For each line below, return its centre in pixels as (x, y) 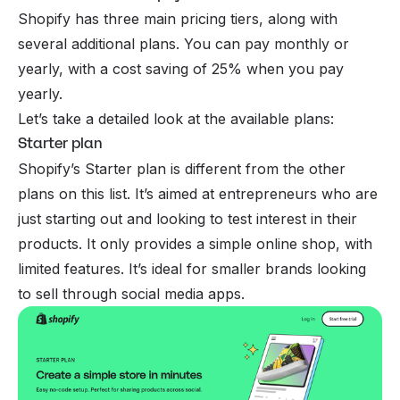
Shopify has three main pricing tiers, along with (178, 18)
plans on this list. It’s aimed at (118, 193)
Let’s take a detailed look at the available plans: (176, 118)
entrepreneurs (268, 193)
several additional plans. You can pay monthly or (183, 43)
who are (347, 193)
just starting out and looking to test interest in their (187, 218)
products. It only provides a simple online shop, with (195, 243)
